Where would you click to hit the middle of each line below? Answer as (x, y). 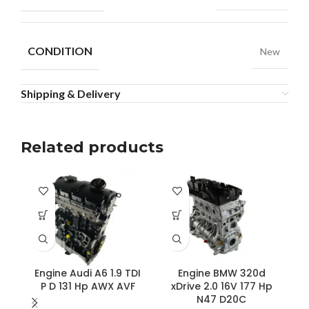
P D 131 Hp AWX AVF (88, 287)
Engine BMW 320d (221, 273)
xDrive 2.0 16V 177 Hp (221, 287)
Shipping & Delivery (71, 93)
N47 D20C (221, 300)
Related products (92, 147)
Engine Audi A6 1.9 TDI (88, 273)
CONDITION (60, 51)
